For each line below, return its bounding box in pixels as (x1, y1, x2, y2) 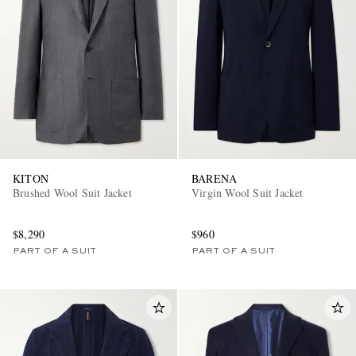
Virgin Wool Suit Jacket (192, 184, 304, 200)
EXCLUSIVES (85, 148, 164, 158)
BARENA (192, 170, 238, 186)
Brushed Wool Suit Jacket (13, 184, 132, 200)
